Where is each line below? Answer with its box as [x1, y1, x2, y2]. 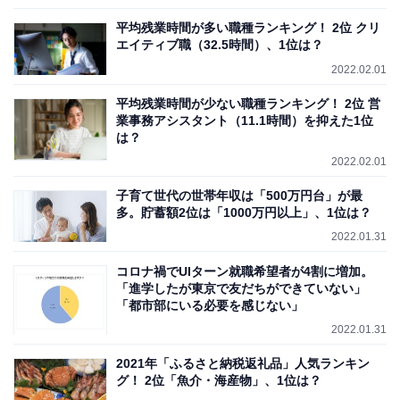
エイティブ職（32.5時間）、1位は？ [116, 37, 323, 53]
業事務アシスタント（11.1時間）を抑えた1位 [116, 112, 373, 128]
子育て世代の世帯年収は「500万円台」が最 [116, 188, 362, 204]
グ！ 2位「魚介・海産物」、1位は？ [116, 373, 321, 388]
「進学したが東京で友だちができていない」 [116, 280, 366, 296]
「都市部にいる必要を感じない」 [116, 297, 304, 312]
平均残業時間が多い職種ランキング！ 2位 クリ [116, 21, 380, 36]
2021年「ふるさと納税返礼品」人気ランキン [116, 356, 370, 371]
